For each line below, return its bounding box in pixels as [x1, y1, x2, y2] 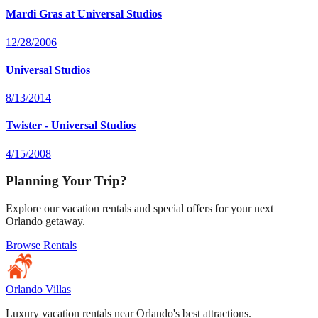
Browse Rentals [6, 239, 77, 252]
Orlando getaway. [6, 215, 85, 228]
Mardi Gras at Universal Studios [6, 8, 162, 21]
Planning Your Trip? [6, 173, 127, 189]
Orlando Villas [6, 283, 71, 296]
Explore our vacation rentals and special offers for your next [6, 202, 273, 215]
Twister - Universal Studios [6, 119, 136, 132]
